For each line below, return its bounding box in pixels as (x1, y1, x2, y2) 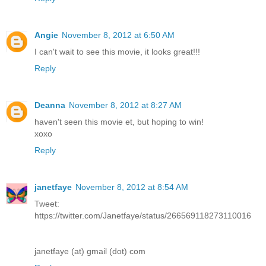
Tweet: (34, 199, 59, 209)
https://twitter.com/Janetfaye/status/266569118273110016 (34, 211, 251, 221)
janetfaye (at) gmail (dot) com (34, 246, 145, 256)
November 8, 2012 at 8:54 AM (75, 182, 188, 192)
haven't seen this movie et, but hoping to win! (34, 117, 204, 127)
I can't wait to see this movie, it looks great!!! (34, 47, 200, 57)
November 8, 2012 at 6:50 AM (62, 30, 175, 40)
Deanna (34, 100, 65, 110)
